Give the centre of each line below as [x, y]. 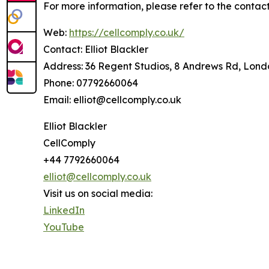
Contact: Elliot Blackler [96, 50]
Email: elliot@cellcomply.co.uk [112, 100]
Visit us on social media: [98, 194]
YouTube [64, 227]
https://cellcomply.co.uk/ [127, 33]
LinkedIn [64, 210]
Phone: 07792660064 [91, 83]
